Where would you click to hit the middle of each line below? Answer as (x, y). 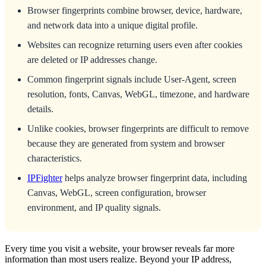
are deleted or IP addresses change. (92, 59)
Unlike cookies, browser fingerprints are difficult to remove (138, 128)
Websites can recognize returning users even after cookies (135, 45)
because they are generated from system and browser (126, 143)
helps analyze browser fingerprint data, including (155, 178)
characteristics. (55, 158)
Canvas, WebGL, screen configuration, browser (117, 192)
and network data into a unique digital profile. (113, 25)
